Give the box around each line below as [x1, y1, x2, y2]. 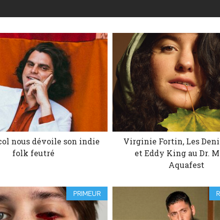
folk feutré [12, 147, 55, 158]
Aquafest [168, 159, 205, 170]
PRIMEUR [73, 189, 101, 197]
